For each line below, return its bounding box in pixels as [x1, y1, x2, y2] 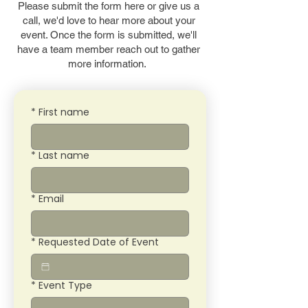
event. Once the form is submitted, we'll [21, 29, 197, 41]
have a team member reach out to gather [17, 43, 200, 55]
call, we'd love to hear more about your [22, 14, 195, 26]
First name [38, 105, 89, 119]
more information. [68, 58, 149, 69]
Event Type [38, 278, 92, 292]
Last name [38, 148, 89, 162]
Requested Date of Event [38, 235, 159, 249]
